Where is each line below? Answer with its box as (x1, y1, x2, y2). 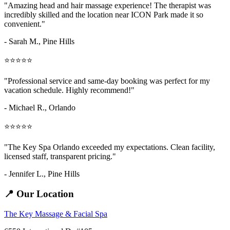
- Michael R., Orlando (4, 103, 75, 112)
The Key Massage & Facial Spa (4, 209, 107, 218)
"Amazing (4, 1, 40, 10)
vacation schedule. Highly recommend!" (4, 86, 135, 95)
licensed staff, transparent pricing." (4, 152, 116, 161)
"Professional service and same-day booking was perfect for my (4, 76, 210, 86)
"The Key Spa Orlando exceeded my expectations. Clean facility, (4, 143, 215, 152)
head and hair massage (40, 1, 112, 10)
